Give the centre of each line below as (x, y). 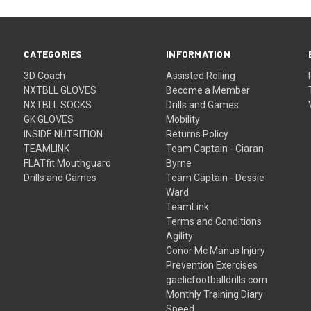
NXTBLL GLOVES (60, 90)
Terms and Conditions (214, 221)
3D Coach (45, 75)
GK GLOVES (49, 119)
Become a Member (208, 90)
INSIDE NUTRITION (64, 134)
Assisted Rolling (201, 75)
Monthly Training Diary (215, 294)
